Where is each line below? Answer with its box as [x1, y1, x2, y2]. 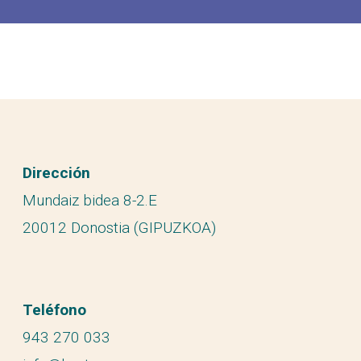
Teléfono [23, 301, 86, 319]
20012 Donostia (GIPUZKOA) [23, 218, 216, 237]
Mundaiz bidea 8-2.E [23, 191, 157, 210]
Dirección [23, 164, 90, 182]
